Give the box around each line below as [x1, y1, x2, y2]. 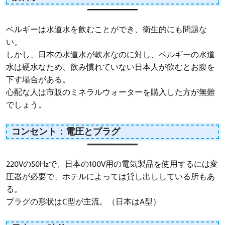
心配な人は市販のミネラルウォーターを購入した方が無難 [6, 86, 215, 97]
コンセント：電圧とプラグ [12, 126, 120, 138]
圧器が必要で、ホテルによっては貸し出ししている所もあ [6, 171, 215, 181]
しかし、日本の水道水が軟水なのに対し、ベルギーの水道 [6, 49, 215, 59]
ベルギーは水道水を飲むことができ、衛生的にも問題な [6, 24, 207, 34]
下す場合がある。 [6, 74, 70, 84]
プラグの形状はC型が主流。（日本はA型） [6, 196, 161, 206]
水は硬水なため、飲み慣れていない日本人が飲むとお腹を [6, 61, 215, 72]
